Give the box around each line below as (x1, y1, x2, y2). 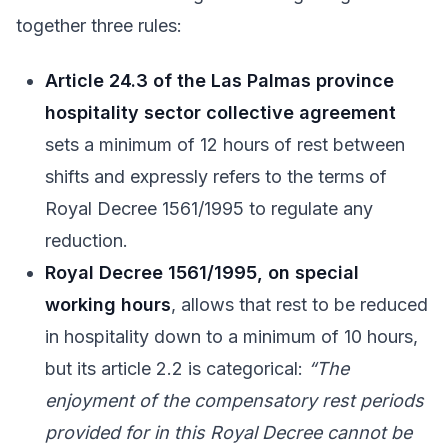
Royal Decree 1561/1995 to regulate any (45, 197, 374, 219)
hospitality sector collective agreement (45, 101, 397, 123)
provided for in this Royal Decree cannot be (45, 421, 413, 443)
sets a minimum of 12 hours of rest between (45, 133, 406, 155)
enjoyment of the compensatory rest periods (45, 389, 425, 411)
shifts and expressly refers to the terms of (45, 165, 388, 187)
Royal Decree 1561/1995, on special (45, 261, 360, 283)
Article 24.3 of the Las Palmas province (45, 69, 395, 91)
